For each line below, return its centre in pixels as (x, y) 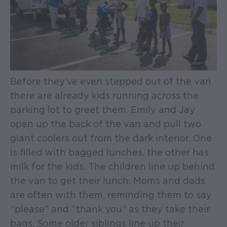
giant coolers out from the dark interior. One (111, 138)
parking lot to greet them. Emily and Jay (103, 110)
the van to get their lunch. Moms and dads (108, 181)
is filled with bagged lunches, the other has (109, 153)
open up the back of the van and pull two (106, 124)
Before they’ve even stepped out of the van (111, 82)
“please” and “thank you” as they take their (110, 209)
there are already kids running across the (104, 96)
